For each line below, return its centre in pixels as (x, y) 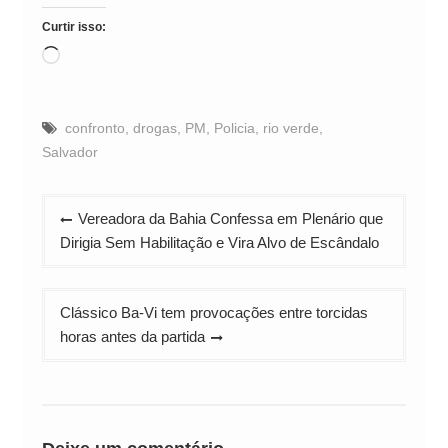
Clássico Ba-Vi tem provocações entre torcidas (213, 312)
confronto (94, 127)
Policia (234, 127)
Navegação (92, 207)
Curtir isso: (73, 26)
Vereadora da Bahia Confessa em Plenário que (230, 218)
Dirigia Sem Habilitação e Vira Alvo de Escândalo (219, 242)
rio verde (290, 127)
